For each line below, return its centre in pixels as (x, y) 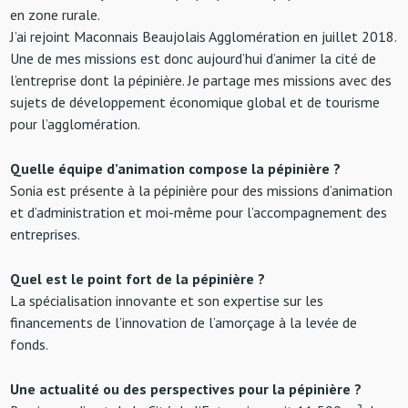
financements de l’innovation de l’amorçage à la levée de (184, 322)
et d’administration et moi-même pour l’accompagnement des (199, 212)
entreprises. (46, 234)
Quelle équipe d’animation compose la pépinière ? (176, 168)
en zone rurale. (56, 14)
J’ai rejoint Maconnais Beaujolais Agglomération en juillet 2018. (204, 36)
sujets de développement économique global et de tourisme (195, 102)
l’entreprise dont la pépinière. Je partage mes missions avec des (201, 80)
